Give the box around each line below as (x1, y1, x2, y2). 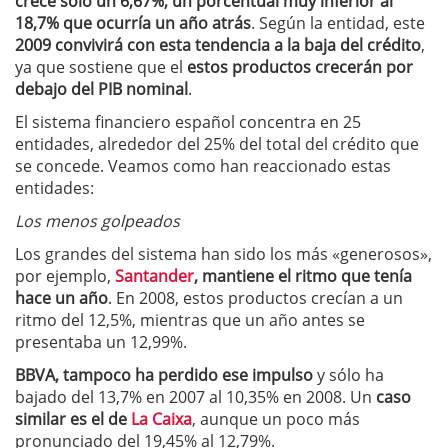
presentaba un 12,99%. (15, 331, 187, 353)
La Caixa (131, 408, 192, 430)
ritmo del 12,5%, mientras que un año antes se (15, 309, 365, 331)
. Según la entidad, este (251, 12, 425, 34)
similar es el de (15, 408, 131, 430)
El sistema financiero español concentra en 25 (15, 111, 361, 133)
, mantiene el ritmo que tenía (194, 265, 412, 287)
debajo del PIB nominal (15, 78, 188, 100)
